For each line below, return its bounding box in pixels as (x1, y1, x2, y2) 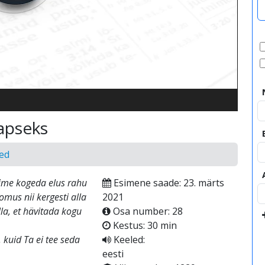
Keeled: (111, 233, 145, 246)
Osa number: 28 (110, 205, 183, 218)
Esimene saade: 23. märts (111, 176, 224, 189)
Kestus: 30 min (110, 219, 177, 232)
